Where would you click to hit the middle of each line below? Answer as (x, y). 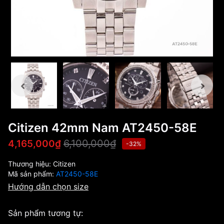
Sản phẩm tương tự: (45, 213)
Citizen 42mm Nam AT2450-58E (102, 128)
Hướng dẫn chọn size (48, 186)
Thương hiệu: (30, 164)
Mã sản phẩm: (32, 174)
